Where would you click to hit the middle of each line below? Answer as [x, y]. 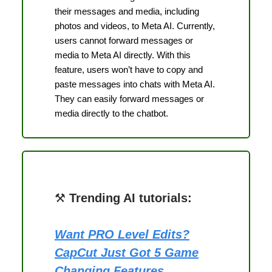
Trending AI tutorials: [129, 198]
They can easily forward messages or [129, 98]
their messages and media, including [127, 11]
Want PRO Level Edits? [122, 234]
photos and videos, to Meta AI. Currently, [135, 25]
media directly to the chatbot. [111, 113]
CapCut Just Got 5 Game [127, 252]
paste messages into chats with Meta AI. [135, 84]
